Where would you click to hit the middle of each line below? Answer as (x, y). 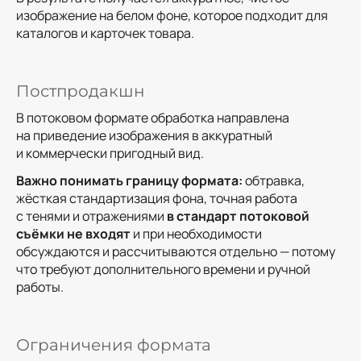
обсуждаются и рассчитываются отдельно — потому (176, 251)
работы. (40, 286)
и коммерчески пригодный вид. (110, 153)
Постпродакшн (81, 91)
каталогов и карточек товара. (105, 33)
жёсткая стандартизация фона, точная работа (157, 198)
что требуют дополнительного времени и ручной (163, 269)
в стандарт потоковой (238, 216)
